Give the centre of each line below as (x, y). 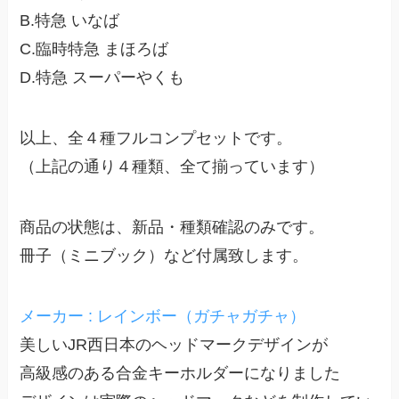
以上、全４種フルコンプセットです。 (156, 138)
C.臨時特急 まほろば (94, 49)
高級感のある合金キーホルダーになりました (180, 373)
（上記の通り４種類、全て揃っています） (172, 167)
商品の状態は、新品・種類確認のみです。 (172, 227)
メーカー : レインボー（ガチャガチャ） (163, 316)
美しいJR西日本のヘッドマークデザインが (174, 344)
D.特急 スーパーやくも (102, 78)
